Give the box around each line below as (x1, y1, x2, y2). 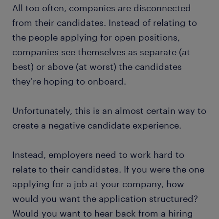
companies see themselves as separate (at (12, 46, 190, 58)
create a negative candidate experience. (12, 120, 181, 131)
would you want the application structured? (12, 193, 198, 204)
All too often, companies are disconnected (12, 2, 191, 14)
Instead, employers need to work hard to (12, 149, 184, 160)
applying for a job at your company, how (12, 178, 184, 190)
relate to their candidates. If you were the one (12, 164, 204, 175)
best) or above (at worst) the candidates (12, 61, 182, 72)
